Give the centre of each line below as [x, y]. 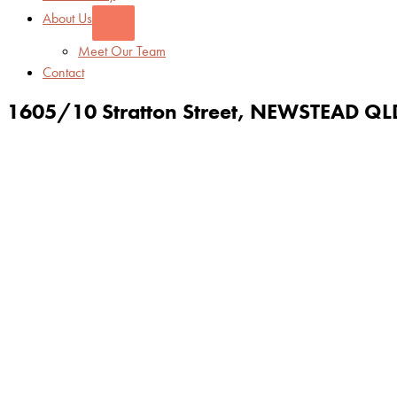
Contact [63, 72]
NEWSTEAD [304, 111]
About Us [67, 18]
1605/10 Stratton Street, [126, 111]
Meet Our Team [122, 51]
